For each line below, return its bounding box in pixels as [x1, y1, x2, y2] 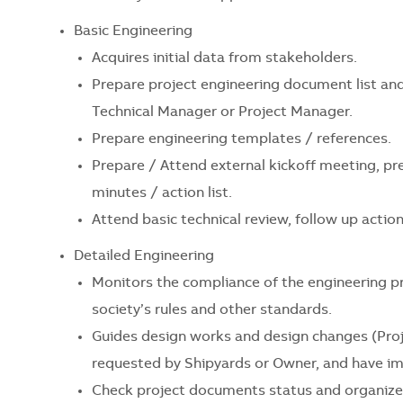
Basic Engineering [74, 23, 193, 39]
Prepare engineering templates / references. [92, 131, 391, 147]
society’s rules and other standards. [92, 302, 332, 318]
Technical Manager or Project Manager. [92, 104, 353, 120]
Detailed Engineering [74, 248, 214, 264]
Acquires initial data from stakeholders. [92, 50, 357, 66]
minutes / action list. [92, 185, 232, 201]
